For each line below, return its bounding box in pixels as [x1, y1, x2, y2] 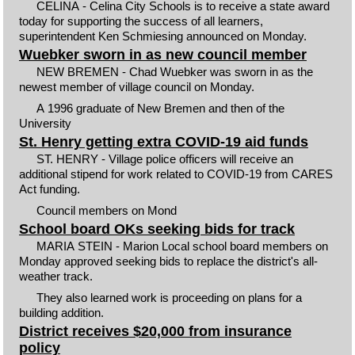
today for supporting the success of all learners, [18, 13, 263, 28]
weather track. [18, 269, 93, 283]
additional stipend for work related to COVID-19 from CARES [18, 167, 333, 181]
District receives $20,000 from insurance [18, 323, 292, 339]
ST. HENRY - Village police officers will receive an [36, 152, 294, 166]
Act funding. [18, 182, 80, 196]
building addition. [18, 305, 104, 319]
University [18, 116, 71, 130]
